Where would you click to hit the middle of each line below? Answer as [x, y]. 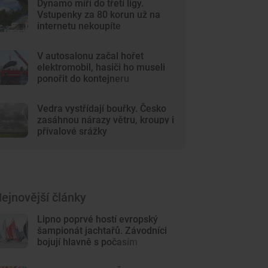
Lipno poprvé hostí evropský [98, 219]
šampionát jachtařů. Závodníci [102, 231]
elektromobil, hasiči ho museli [101, 67]
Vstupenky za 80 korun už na [99, 15]
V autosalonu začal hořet [91, 56]
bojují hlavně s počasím [88, 242]
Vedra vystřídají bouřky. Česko [102, 109]
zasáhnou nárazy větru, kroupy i [106, 120]
